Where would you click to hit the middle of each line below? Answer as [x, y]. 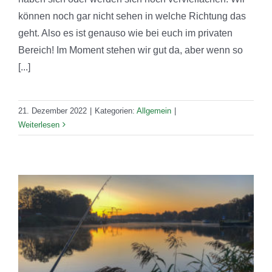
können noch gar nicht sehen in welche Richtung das [132, 16]
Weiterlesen [39, 124]
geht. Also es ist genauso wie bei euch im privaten [125, 33]
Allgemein [154, 110]
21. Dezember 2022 [53, 110]
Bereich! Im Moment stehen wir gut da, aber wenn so [131, 50]
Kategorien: [116, 110]
